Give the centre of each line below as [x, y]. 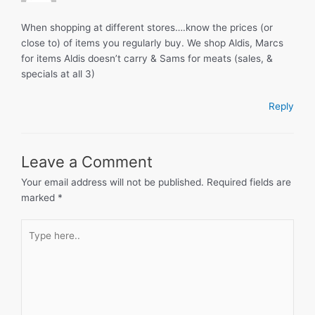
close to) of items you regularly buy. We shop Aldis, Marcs [152, 43]
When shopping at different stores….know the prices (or [147, 27]
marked [39, 197]
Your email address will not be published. [112, 182]
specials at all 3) [58, 73]
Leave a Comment [87, 161]
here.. [33, 242]
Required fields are [249, 182]
